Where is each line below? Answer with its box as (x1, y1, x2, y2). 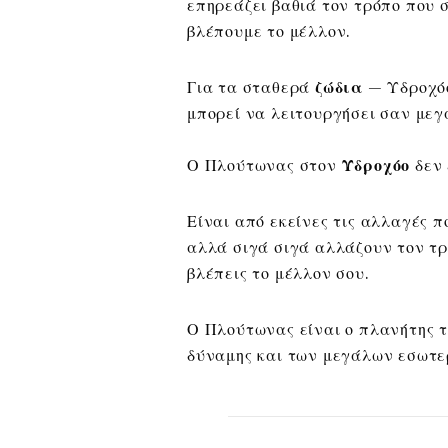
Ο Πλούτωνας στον (187, 154, 342, 176)
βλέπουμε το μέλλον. (187, 20, 352, 42)
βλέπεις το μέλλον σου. (187, 262, 370, 284)
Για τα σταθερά (187, 76, 315, 98)
